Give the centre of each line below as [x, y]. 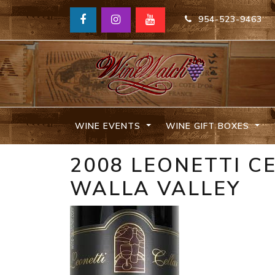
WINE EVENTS [109, 126]
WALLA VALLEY [155, 189]
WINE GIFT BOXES [209, 126]
